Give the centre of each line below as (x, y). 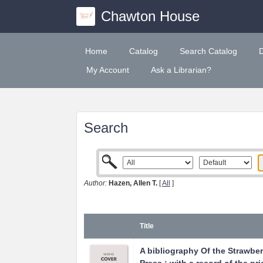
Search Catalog (208, 51)
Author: (95, 183)
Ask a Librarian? (181, 70)
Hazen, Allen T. (133, 183)
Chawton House (150, 16)
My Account (108, 70)
